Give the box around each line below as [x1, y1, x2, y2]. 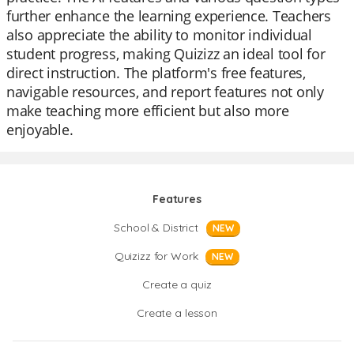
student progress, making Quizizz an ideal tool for [6, 44, 326, 63]
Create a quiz [142, 277, 212, 292]
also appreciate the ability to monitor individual [6, 25, 312, 44]
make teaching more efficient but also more [6, 101, 289, 120]
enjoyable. [6, 120, 73, 139]
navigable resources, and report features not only [6, 82, 324, 101]
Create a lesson [137, 306, 217, 320]
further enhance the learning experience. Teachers [6, 6, 331, 25]
